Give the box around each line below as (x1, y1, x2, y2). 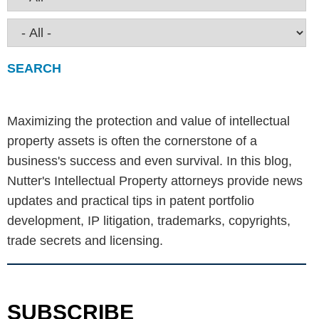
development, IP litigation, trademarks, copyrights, (7, 214, 291, 228)
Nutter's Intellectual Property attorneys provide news (7, 174, 303, 188)
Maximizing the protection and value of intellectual (7, 114, 290, 128)
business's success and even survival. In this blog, (7, 154, 292, 168)
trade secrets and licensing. (7, 234, 163, 248)
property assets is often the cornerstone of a (7, 134, 257, 148)
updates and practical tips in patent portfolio (7, 194, 254, 208)
